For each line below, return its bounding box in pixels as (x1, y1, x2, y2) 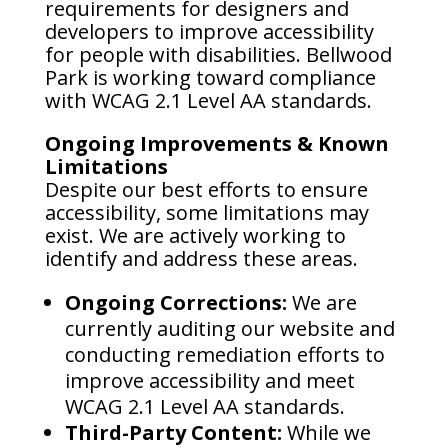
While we (281, 419, 371, 446)
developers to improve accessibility (44, 18, 374, 45)
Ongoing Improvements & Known (44, 130, 389, 157)
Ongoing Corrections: (64, 289, 287, 316)
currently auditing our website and (64, 315, 395, 342)
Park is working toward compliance (44, 64, 376, 91)
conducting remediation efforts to (64, 341, 385, 368)
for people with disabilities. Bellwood (44, 41, 392, 68)
